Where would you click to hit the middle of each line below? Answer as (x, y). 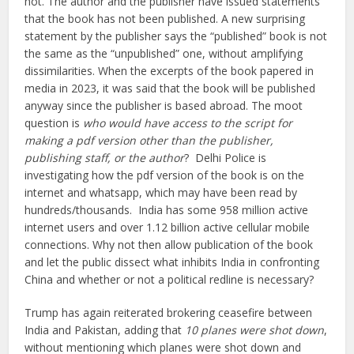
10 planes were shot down (255, 330)
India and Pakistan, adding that (105, 330)
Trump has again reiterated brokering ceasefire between (169, 312)
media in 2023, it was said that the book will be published (170, 88)
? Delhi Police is (226, 157)
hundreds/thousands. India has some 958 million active (167, 209)
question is (54, 122)
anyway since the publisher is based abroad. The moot (164, 105)
